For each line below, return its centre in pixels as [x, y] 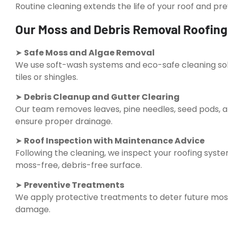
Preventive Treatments [74, 185]
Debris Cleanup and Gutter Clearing [102, 97]
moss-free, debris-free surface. [79, 165]
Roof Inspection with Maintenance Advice [114, 141]
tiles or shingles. [47, 77]
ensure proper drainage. [64, 121]
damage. [33, 209]
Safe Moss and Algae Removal [89, 53]
